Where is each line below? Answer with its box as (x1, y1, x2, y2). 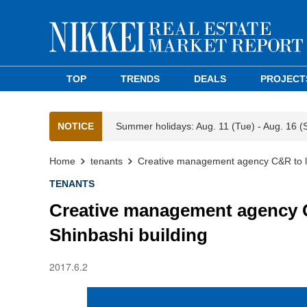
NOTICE (58, 121, 94, 132)
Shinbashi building (49, 225, 208, 245)
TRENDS (121, 73, 160, 84)
